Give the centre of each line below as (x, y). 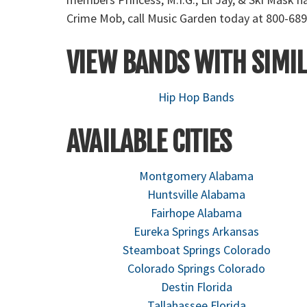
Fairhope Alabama (197, 213)
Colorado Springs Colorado (197, 268)
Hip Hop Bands (197, 97)
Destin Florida (196, 287)
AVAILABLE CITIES (149, 142)
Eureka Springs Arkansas (197, 231)
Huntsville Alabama (197, 194)
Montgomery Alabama (197, 176)
